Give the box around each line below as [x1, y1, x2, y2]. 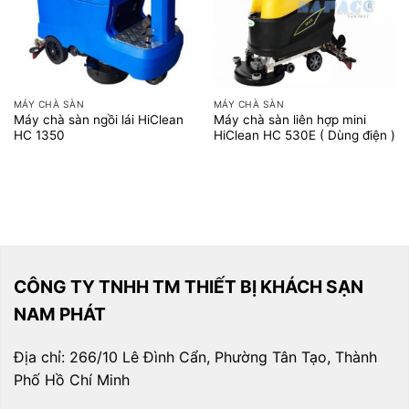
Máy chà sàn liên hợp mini [213, 111, 366, 127]
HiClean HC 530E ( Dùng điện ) [213, 127, 395, 142]
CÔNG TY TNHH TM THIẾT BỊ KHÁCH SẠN [14, 275, 363, 298]
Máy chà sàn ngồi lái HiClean [13, 111, 184, 127]
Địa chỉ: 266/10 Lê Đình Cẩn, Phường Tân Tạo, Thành [14, 348, 377, 367]
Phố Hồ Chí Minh [14, 371, 130, 390]
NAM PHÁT [14, 302, 106, 325]
